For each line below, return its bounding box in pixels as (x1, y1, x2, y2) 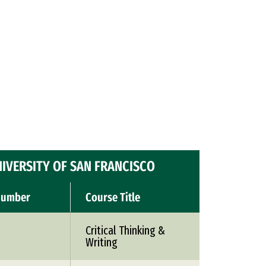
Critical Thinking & (85, 223, 165, 237)
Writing (85, 235, 118, 249)
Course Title (85, 190, 140, 204)
